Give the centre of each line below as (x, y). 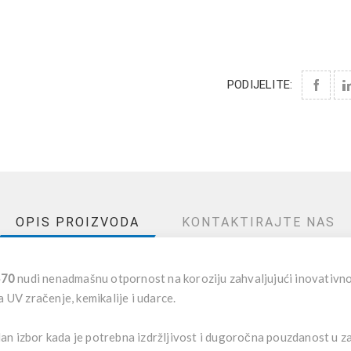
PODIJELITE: (260, 85)
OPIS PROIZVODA (78, 222)
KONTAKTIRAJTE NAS (259, 222)
